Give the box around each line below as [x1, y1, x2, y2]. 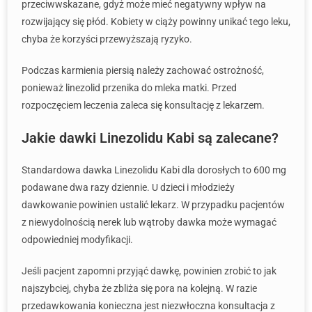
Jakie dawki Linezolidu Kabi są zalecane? [22, 130, 279, 146]
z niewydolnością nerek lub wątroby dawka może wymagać [22, 217, 276, 228]
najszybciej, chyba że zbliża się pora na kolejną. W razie [22, 283, 257, 294]
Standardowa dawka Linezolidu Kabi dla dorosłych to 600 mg [22, 164, 286, 175]
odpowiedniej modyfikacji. [22, 234, 133, 245]
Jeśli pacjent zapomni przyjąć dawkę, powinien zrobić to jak [22, 265, 276, 276]
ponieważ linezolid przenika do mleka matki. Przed [22, 82, 237, 93]
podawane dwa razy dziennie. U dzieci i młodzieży [22, 182, 235, 193]
